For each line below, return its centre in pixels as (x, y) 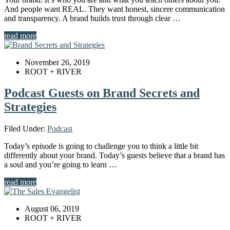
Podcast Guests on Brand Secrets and (102, 93)
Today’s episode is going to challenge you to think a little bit (101, 146)
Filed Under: (26, 129)
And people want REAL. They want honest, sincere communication (114, 9)
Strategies (30, 107)
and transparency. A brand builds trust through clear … (92, 18)
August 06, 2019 (52, 209)
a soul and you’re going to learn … (61, 165)
